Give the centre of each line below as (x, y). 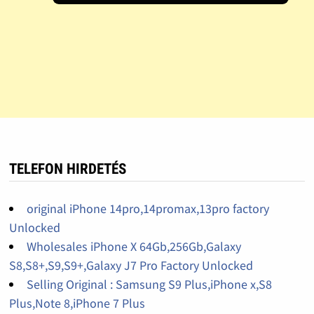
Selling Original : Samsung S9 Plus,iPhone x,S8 (149, 285)
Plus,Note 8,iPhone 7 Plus (77, 303)
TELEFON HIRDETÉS (67, 169)
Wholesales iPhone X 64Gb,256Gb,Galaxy (134, 247)
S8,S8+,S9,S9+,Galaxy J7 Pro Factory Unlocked (131, 266)
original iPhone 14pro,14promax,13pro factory (148, 209)
